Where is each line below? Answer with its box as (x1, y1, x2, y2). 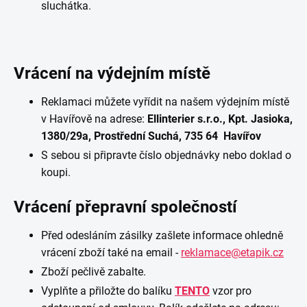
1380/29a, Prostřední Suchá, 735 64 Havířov (41, 130, 261, 143)
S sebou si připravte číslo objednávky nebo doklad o (41, 149, 291, 162)
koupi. (41, 166, 71, 179)
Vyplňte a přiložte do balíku (41, 284, 175, 297)
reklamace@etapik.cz (181, 246, 284, 259)
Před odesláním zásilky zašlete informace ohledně (41, 229, 283, 242)
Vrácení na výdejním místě (14, 64, 210, 83)
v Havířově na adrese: (41, 112, 147, 125)
